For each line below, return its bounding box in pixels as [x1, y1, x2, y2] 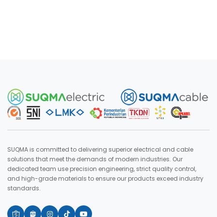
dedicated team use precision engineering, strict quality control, [7, 165, 196, 173]
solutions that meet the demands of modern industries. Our [7, 155, 183, 163]
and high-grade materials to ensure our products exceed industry [7, 174, 203, 183]
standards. [7, 184, 41, 192]
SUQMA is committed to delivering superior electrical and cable [7, 145, 193, 154]
